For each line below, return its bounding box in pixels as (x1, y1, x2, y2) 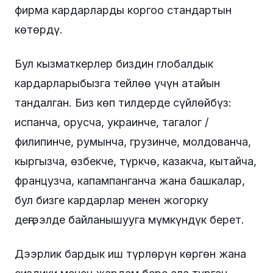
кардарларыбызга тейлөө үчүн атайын (15, 77, 220, 90)
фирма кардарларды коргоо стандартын (15, 4, 232, 16)
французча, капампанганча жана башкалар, (15, 174, 245, 187)
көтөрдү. (15, 23, 63, 36)
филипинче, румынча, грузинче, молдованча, (15, 135, 251, 148)
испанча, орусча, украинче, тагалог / (15, 116, 208, 129)
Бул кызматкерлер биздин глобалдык (15, 57, 213, 70)
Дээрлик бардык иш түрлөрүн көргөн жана (15, 247, 246, 260)
